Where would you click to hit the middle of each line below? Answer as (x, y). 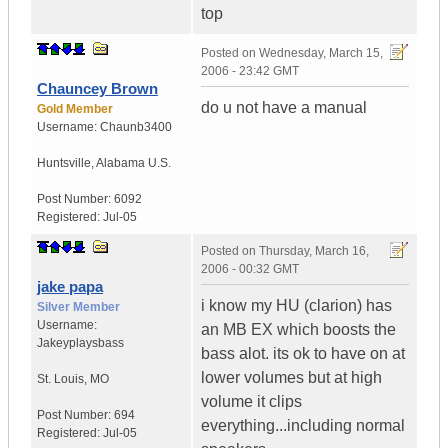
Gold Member (75, 109)
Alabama (120, 163)
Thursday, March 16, (314, 251)
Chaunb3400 (136, 127)
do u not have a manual (284, 108)
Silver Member (78, 307)
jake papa (70, 287)
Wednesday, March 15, (321, 53)
